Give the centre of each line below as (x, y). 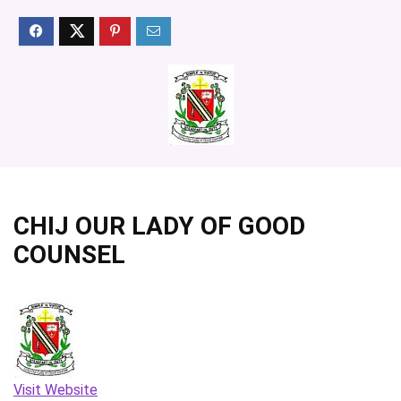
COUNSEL (69, 255)
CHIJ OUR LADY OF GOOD (159, 226)
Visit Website (55, 390)
